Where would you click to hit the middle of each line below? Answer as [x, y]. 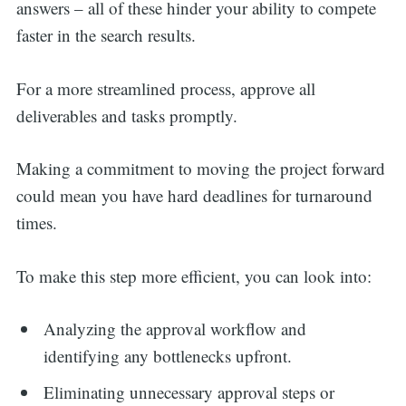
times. [39, 223]
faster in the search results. [108, 35]
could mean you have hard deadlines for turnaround [194, 196]
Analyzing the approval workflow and [175, 329]
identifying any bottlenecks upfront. [171, 356]
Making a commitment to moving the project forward [200, 169]
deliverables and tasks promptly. [129, 115]
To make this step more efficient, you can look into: [196, 275]
